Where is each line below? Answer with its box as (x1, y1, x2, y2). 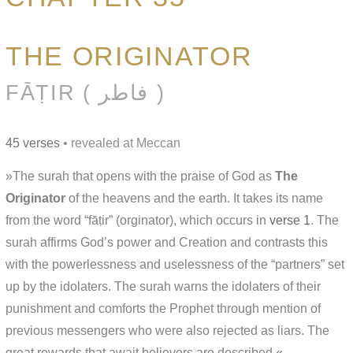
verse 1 (269, 213, 310, 227)
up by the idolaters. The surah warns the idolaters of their (6, 279, 321, 293)
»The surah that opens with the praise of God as (6, 169, 275, 183)
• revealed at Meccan (60, 136, 180, 150)
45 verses (6, 136, 60, 150)
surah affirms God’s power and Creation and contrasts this (6, 235, 328, 249)
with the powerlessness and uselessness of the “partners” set (6, 257, 344, 271)
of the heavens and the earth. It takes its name (65, 191, 323, 205)
